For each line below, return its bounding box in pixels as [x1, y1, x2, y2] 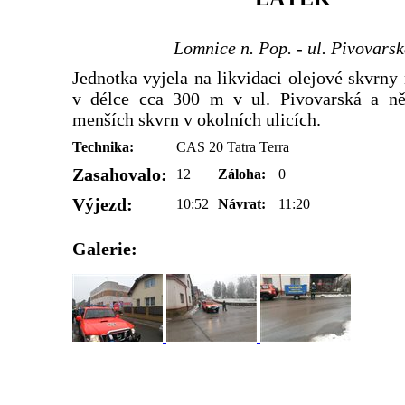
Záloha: [218, 165, 266, 182]
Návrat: [218, 195, 266, 212]
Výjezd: [72, 193, 133, 214]
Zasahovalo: [72, 164, 167, 184]
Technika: [72, 138, 134, 155]
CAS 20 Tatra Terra [176, 138, 289, 155]
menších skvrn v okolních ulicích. [72, 108, 321, 129]
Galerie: [72, 238, 137, 259]
